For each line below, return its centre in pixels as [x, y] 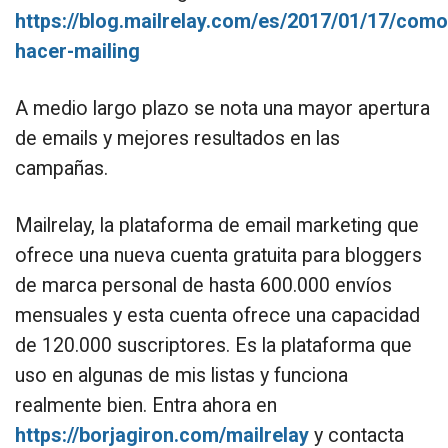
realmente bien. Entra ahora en [146, 405]
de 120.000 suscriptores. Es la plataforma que [213, 345]
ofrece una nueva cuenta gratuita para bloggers [218, 255]
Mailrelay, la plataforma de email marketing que [217, 225]
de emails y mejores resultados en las [177, 138]
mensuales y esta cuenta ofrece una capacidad [217, 315]
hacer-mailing [77, 51]
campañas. [61, 168]
